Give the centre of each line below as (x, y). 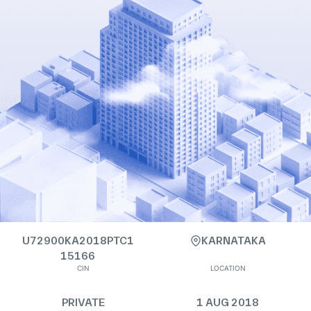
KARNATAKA (233, 241)
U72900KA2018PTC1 (78, 241)
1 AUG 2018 (228, 302)
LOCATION (228, 268)
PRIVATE (83, 302)
